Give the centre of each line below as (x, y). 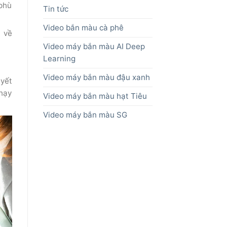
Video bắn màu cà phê (83, 28)
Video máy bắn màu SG (85, 115)
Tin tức (55, 9)
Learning (59, 59)
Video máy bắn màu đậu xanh (96, 78)
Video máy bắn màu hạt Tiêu (95, 96)
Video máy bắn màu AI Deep (94, 47)
